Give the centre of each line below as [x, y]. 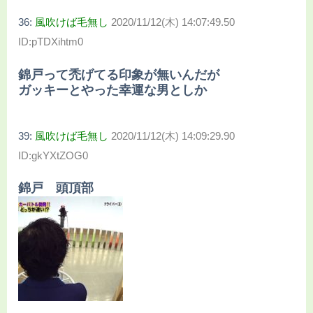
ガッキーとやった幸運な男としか [112, 90]
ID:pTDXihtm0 [51, 42]
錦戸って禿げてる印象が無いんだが [119, 74]
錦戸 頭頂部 [56, 188]
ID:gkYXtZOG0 [53, 155]
